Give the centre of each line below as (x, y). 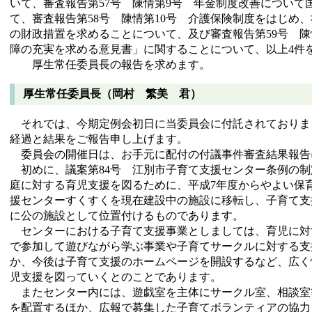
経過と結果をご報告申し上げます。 (99, 139)
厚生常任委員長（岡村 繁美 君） (112, 94)
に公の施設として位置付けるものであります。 (127, 216)
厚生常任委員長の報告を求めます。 (110, 64)
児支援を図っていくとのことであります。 (116, 277)
